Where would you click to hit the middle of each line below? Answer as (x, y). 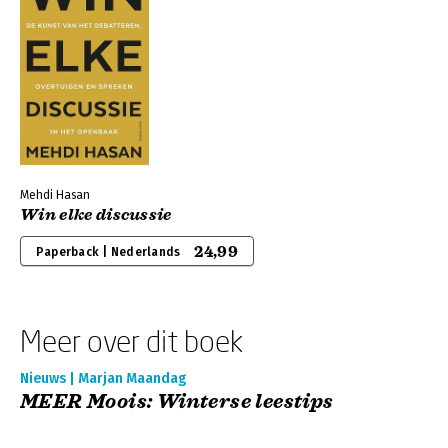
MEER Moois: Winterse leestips (177, 401)
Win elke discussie (96, 215)
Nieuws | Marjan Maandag (103, 378)
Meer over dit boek (131, 340)
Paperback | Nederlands (108, 252)
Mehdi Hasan (55, 195)
